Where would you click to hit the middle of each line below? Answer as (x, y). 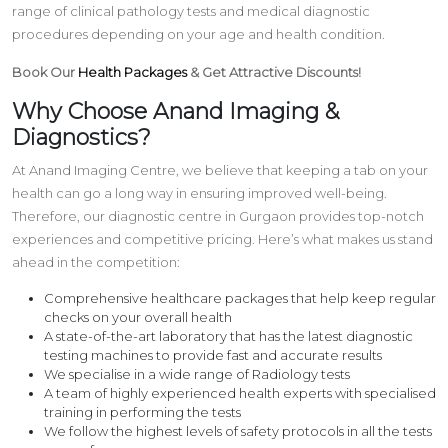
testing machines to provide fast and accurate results (213, 354)
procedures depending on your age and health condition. (198, 33)
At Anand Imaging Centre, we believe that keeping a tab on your (220, 169)
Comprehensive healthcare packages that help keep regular (240, 297)
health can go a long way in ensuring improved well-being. (199, 192)
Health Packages (132, 71)
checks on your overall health (138, 316)
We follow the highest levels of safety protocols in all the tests (238, 430)
